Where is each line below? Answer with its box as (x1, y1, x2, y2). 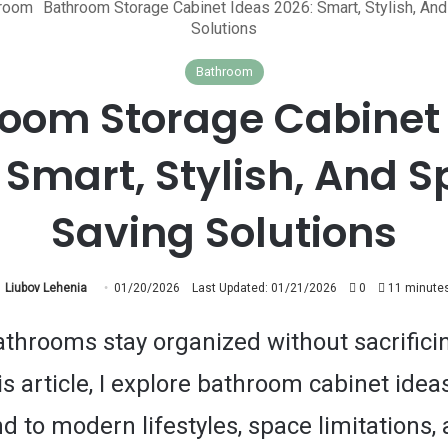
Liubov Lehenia (5, 281, 87, 295)
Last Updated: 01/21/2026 (192, 281, 337, 295)
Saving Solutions (51, 204, 397, 261)
